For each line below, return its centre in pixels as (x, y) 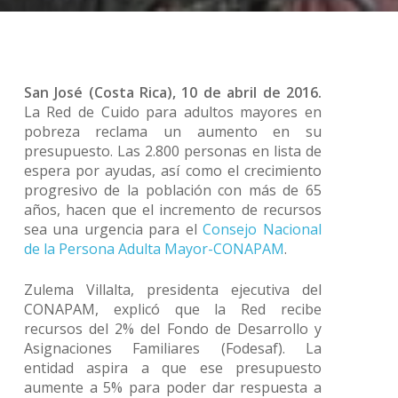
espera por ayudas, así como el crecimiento (172, 171)
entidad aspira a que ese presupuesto (172, 368)
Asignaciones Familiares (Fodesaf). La (172, 348)
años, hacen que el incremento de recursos (172, 210)
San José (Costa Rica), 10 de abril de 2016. (172, 92)
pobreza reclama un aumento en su (172, 131)
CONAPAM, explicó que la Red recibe (172, 309)
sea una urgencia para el (113, 229)
